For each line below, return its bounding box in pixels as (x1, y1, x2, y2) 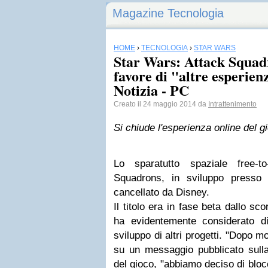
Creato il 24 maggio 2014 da (114, 100, 208, 108)
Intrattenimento (208, 100, 257, 108)
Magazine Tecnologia (112, 7, 224, 20)
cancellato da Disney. (114, 187, 209, 198)
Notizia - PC (114, 80, 189, 100)
